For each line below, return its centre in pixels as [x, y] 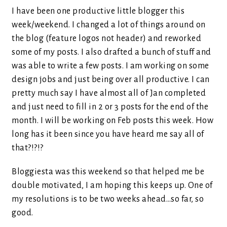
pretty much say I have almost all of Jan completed [109, 93]
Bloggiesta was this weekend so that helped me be [108, 172]
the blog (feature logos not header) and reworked [106, 39]
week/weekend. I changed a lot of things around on [109, 25]
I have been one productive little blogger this [98, 11]
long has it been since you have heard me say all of [108, 134]
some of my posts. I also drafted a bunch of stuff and [111, 52]
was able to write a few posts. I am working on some [110, 66]
